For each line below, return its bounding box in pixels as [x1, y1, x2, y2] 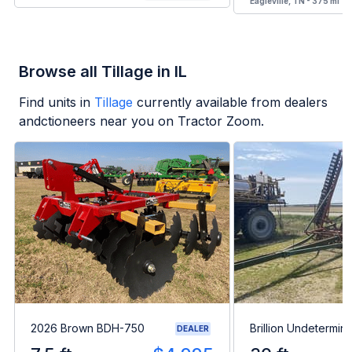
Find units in [19, 94, 90, 111]
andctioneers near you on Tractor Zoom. [19, 113, 264, 130]
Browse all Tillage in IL [19, 62, 187, 82]
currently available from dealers [137, 94, 328, 111]
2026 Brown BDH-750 [31, 321, 145, 335]
